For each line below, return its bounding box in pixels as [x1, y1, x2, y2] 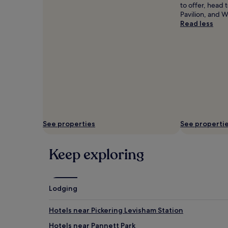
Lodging [49, 184, 77, 193]
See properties [43, 119, 95, 128]
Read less [180, 19, 213, 28]
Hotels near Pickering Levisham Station [49, 206, 183, 215]
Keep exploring [49, 145, 144, 164]
